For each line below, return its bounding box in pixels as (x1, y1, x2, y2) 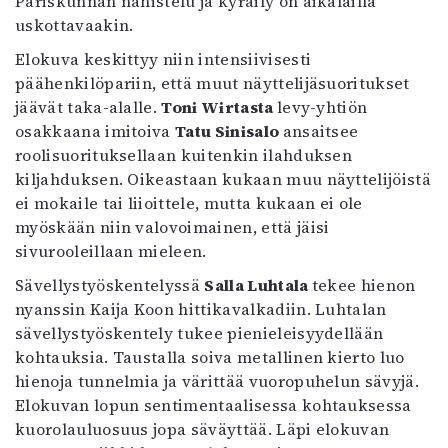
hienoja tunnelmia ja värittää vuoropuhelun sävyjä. (15, 369, 420, 392)
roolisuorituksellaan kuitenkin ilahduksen (15, 143, 353, 166)
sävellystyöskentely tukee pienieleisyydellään (15, 321, 384, 344)
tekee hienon (311, 273, 416, 296)
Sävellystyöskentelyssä (15, 273, 205, 296)
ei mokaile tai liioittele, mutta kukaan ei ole (15, 191, 363, 214)
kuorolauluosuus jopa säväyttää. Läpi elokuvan (15, 417, 390, 440)
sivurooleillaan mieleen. (15, 239, 207, 262)
